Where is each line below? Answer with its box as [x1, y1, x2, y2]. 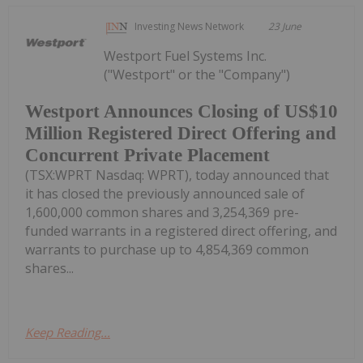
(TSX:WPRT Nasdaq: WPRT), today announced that [25, 166, 329, 185]
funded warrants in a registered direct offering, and [25, 222, 337, 241]
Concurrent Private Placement [25, 145, 270, 166]
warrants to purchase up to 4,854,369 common [25, 241, 309, 259]
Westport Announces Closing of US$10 [25, 101, 338, 122]
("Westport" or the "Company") [104, 65, 291, 83]
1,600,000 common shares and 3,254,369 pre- [25, 203, 299, 222]
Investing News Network [135, 19, 245, 33]
